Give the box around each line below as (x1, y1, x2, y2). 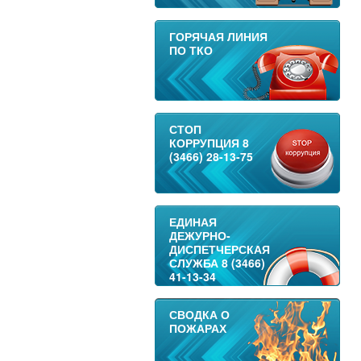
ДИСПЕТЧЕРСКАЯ (168, 241, 270, 257)
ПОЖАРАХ (168, 320, 226, 336)
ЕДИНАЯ (168, 214, 217, 230)
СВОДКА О (168, 306, 230, 322)
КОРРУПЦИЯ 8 (168, 135, 249, 151)
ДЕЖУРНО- (168, 227, 230, 243)
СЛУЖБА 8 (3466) (168, 255, 265, 271)
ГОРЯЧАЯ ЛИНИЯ (168, 28, 268, 44)
